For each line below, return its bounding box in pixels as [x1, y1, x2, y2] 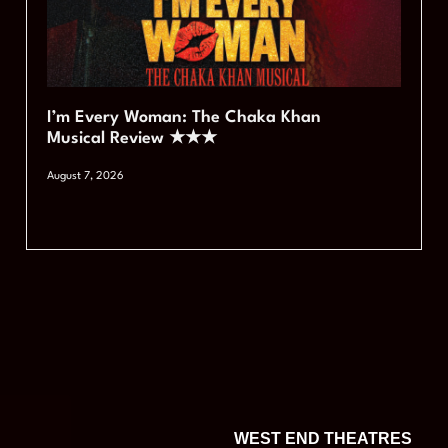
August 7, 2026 [47, 171, 125, 183]
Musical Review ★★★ [47, 130, 218, 148]
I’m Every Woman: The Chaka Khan [47, 109, 322, 127]
